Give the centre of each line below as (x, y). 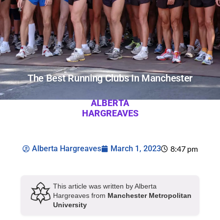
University (70, 205)
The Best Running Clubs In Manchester (110, 78)
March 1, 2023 (136, 149)
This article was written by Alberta (105, 186)
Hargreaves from (80, 195)
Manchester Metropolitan (150, 195)
